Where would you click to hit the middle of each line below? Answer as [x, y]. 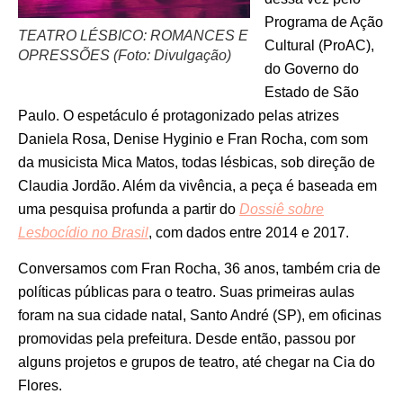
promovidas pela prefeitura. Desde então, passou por [187, 338]
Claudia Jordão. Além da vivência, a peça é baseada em [197, 185]
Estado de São [312, 92]
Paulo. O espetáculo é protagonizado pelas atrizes [179, 115]
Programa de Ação [324, 22]
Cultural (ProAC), [319, 45]
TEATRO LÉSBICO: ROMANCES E [133, 35]
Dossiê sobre [282, 209]
